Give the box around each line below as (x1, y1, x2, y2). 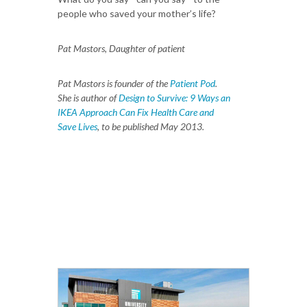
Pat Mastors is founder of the (58, 77, 170, 89)
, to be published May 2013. (97, 121, 204, 132)
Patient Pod (170, 77, 215, 89)
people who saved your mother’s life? (58, 8, 216, 19)
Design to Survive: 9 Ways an (119, 92, 230, 103)
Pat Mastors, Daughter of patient (58, 42, 185, 54)
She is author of (58, 92, 119, 103)
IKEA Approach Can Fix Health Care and (58, 106, 214, 118)
